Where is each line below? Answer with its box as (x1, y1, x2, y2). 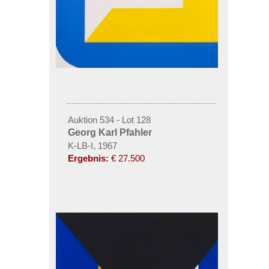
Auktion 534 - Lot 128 (67, 115, 151, 125)
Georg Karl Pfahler (67, 127, 152, 138)
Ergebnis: (67, 153, 109, 163)
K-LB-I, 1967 (67, 141, 117, 151)
